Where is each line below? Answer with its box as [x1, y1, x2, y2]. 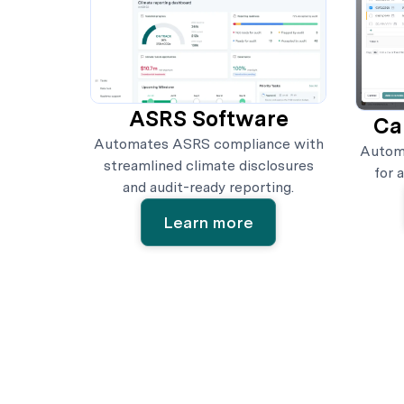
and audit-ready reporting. [123, 179, 294, 197]
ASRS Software [128, 106, 289, 133]
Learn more [163, 213, 253, 233]
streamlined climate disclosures [103, 157, 314, 175]
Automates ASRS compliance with [93, 135, 324, 153]
